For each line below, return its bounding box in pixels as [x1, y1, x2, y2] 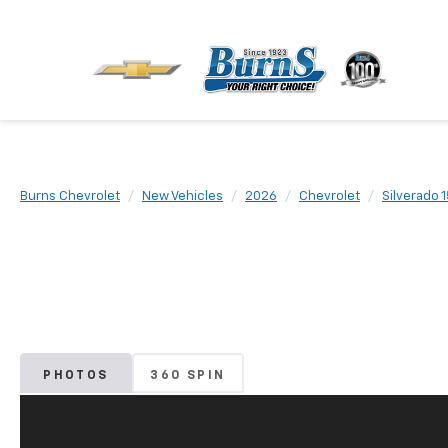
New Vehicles [142, 190, 223, 203]
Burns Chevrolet [20, 190, 120, 203]
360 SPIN [150, 369, 226, 382]
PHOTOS [43, 369, 109, 382]
